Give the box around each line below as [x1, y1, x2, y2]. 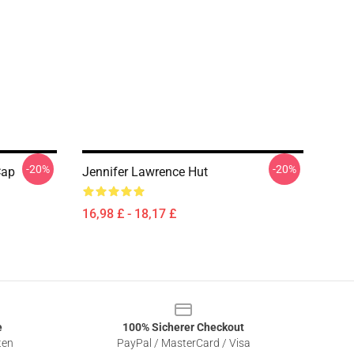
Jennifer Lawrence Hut [82, 164, 208, 179]
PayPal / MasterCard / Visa [116, 337, 250, 349]
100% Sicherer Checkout [122, 321, 244, 333]
